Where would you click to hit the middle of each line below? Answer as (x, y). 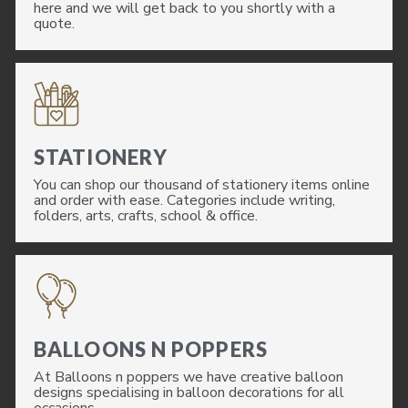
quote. (54, 24)
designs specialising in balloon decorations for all (189, 393)
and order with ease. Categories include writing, (184, 200)
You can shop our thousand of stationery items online (202, 185)
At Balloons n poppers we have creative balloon (189, 377)
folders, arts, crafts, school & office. (146, 216)
